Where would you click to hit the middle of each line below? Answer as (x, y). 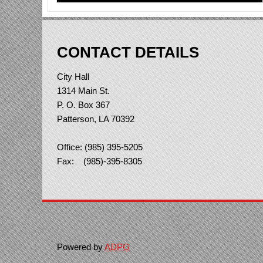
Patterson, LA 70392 (96, 119)
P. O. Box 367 (83, 104)
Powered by (81, 247)
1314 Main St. (83, 90)
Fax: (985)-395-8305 (100, 161)
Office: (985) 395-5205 (100, 147)
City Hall (73, 76)
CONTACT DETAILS (128, 52)
